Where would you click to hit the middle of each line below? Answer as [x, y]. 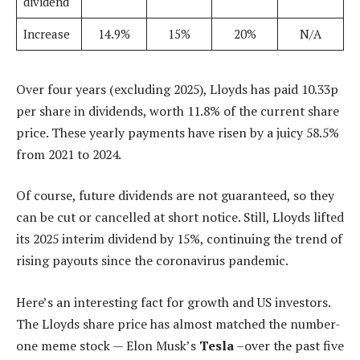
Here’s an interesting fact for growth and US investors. [173, 302]
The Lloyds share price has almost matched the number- [178, 323]
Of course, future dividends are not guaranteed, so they [175, 196]
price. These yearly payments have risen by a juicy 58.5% [178, 132]
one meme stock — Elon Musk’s [108, 345]
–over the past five [289, 345]
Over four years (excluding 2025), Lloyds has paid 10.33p [177, 89]
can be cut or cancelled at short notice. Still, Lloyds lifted [180, 217]
